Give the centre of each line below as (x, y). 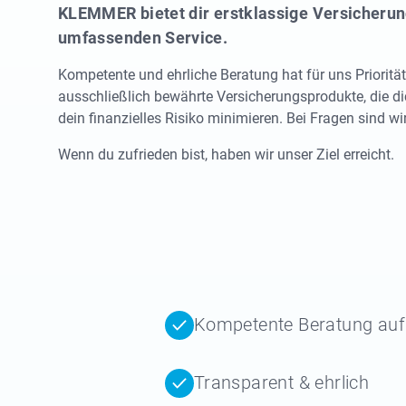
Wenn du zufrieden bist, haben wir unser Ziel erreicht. (226, 155)
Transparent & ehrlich (281, 382)
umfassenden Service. (143, 38)
